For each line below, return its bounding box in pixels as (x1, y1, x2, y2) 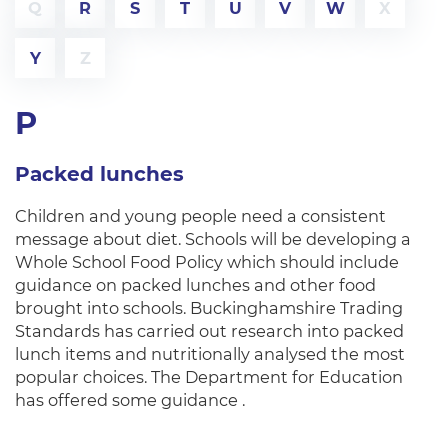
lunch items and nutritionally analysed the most (15, 344, 405, 364)
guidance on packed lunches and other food (15, 275, 376, 295)
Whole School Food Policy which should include (15, 252, 399, 272)
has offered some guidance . (15, 390, 245, 410)
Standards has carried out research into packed (15, 321, 404, 341)
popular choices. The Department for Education (15, 367, 403, 387)
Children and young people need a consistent (15, 206, 386, 226)
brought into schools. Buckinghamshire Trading (15, 298, 403, 318)
